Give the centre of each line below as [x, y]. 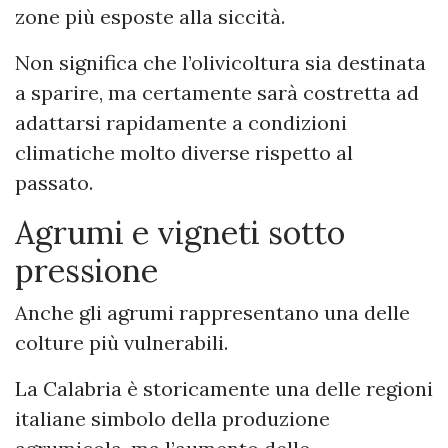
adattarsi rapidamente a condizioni [181, 122]
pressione [86, 270]
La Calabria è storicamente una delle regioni [224, 388]
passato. [54, 182]
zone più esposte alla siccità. [150, 16]
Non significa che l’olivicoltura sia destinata [220, 62]
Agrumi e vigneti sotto [180, 232]
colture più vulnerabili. [121, 342]
